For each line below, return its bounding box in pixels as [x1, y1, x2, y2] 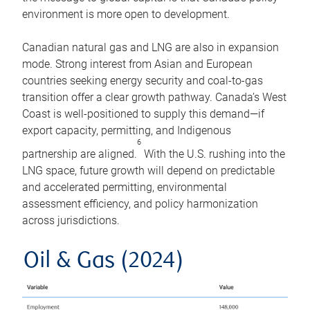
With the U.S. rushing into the [141, 147, 285, 161]
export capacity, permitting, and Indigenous [22, 123, 231, 137]
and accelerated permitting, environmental [22, 180, 227, 194]
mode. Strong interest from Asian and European [22, 57, 253, 71]
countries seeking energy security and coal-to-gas [22, 73, 263, 87]
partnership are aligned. [22, 147, 137, 161]
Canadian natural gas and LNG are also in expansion [22, 40, 279, 54]
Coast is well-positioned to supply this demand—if [22, 107, 264, 120]
